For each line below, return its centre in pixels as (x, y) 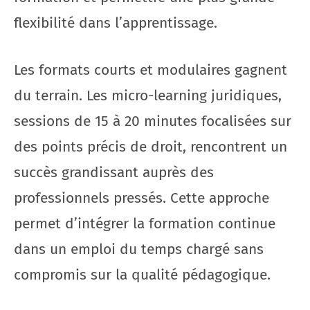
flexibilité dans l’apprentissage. (116, 22)
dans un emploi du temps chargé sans (139, 249)
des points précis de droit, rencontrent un (151, 147)
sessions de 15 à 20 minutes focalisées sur (153, 121)
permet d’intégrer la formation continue (145, 224)
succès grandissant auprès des (114, 172)
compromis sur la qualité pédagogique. (142, 275)
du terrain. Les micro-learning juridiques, (148, 95)
